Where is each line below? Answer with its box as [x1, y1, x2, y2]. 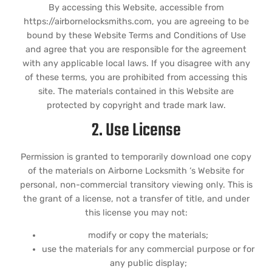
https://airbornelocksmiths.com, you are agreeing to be [23, 16, 249, 27]
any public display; [109, 258, 187, 269]
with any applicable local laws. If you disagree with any [22, 58, 250, 69]
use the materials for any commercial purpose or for [42, 244, 254, 255]
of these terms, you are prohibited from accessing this [25, 72, 247, 83]
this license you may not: [84, 208, 188, 218]
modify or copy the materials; [88, 230, 208, 241]
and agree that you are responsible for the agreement [25, 44, 246, 55]
